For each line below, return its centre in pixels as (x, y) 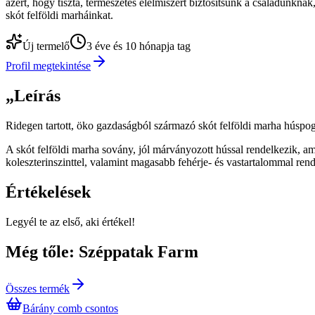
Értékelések (48, 192)
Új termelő (46, 46)
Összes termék (38, 288)
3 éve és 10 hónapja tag (139, 46)
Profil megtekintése (48, 66)
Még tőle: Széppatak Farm (102, 251)
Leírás (37, 96)
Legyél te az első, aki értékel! (70, 221)
